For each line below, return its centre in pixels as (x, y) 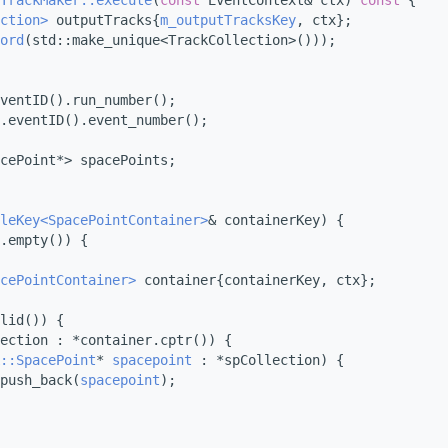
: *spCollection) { (268, 360)
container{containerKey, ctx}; (256, 280)
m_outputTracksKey (228, 20)
